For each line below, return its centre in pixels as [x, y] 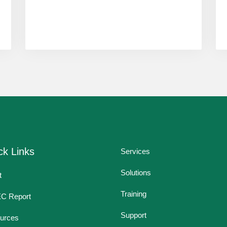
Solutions [136, 172]
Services [135, 151]
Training [133, 194]
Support [133, 215]
